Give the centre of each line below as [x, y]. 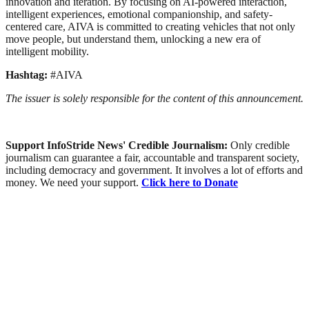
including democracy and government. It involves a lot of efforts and [154, 170]
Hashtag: [28, 74]
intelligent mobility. [47, 51]
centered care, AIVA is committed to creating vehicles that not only [150, 26]
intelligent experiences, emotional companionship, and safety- [139, 14]
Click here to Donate [190, 182]
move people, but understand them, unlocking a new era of [133, 39]
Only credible [260, 145]
